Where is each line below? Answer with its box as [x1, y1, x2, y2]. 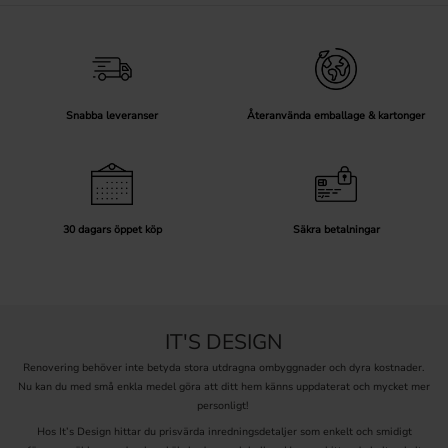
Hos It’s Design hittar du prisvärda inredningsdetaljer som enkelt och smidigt [36, 423, 412, 439]
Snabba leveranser [66, 107, 158, 123]
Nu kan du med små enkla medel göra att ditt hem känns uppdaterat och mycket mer [18, 379, 430, 395]
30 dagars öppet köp [62, 222, 162, 238]
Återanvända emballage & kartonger [247, 107, 425, 123]
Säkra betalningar [292, 222, 380, 238]
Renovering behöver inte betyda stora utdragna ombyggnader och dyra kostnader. [23, 360, 425, 376]
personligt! [197, 398, 251, 414]
